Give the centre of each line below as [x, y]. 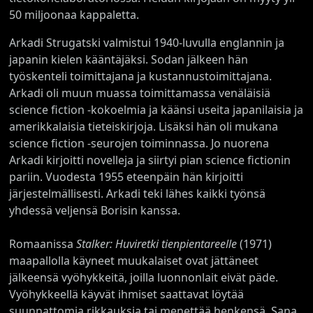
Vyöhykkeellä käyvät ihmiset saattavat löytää [127, 294]
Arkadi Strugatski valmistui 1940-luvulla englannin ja [147, 42]
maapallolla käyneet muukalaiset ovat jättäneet [134, 260]
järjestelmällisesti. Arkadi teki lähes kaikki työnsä [138, 193]
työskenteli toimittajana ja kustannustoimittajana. [141, 76]
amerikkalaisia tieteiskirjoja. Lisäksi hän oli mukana [144, 126]
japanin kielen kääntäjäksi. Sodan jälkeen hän [129, 59]
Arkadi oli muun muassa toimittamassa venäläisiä [140, 93]
